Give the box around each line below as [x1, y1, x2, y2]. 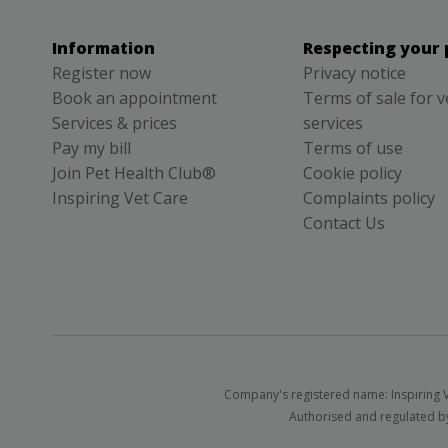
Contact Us [303, 212, 385, 234]
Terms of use [303, 137, 403, 159]
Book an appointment [52, 87, 217, 109]
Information [52, 37, 155, 59]
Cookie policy [303, 162, 402, 184]
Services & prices [52, 112, 177, 134]
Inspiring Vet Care [52, 187, 188, 209]
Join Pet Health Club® [52, 162, 216, 184]
